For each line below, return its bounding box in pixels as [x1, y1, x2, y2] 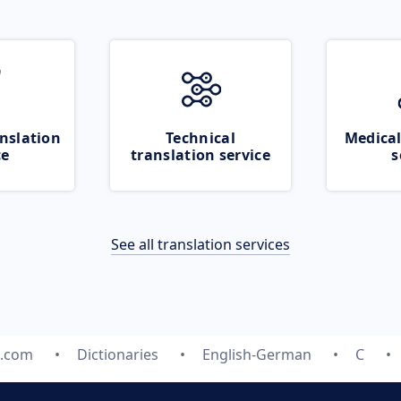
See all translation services [111, 235, 290, 254]
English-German [202, 345, 311, 364]
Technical [166, 128, 235, 148]
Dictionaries [77, 345, 158, 364]
